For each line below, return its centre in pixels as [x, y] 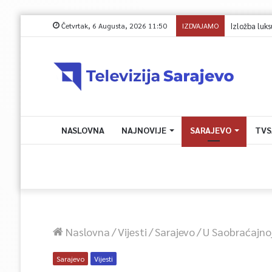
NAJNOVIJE [144, 130]
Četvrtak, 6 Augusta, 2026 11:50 [113, 25]
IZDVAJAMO [200, 25]
